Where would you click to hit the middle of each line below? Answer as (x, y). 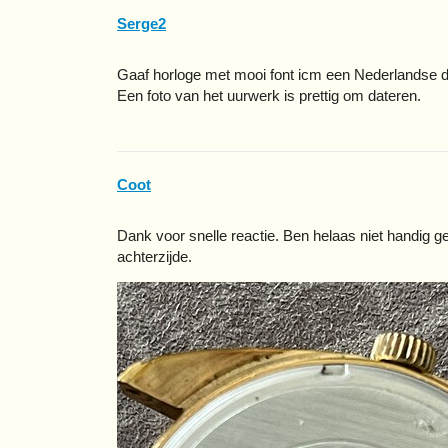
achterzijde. (154, 257)
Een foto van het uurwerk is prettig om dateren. (269, 95)
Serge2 (141, 23)
